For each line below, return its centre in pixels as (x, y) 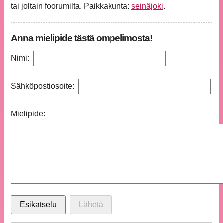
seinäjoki (147, 6)
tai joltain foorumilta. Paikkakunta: (71, 6)
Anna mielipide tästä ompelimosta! (81, 38)
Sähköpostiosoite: (42, 86)
